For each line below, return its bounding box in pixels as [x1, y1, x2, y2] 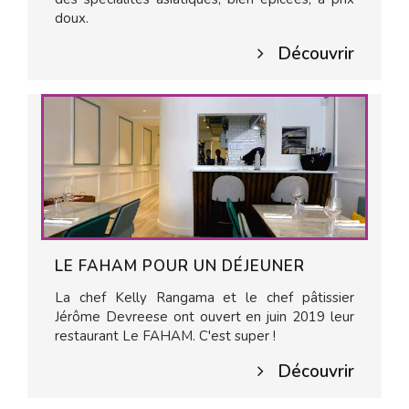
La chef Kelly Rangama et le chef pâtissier [55, 288, 354, 307]
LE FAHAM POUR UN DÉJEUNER [55, 256, 305, 277]
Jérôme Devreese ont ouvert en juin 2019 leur [55, 308, 354, 326]
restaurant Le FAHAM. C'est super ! [55, 327, 276, 345]
